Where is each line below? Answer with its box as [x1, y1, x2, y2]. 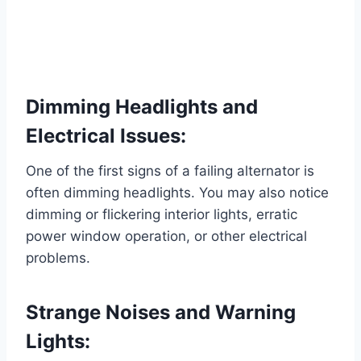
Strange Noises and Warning [26, 301, 296, 325]
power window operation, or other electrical [26, 228, 307, 245]
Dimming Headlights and [26, 95, 258, 119]
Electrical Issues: [26, 124, 186, 148]
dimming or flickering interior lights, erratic [26, 206, 297, 223]
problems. [26, 250, 90, 267]
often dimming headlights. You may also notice [26, 185, 329, 201]
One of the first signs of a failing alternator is [26, 163, 314, 180]
